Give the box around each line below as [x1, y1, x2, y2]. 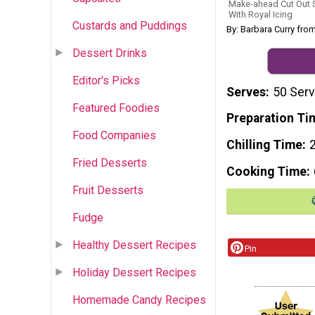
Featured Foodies [72, 101, 160, 115]
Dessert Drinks [72, 46, 147, 60]
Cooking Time [226, 165, 307, 179]
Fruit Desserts [72, 183, 143, 197]
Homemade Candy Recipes [72, 292, 206, 307]
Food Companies [72, 128, 156, 142]
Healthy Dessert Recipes [72, 238, 196, 252]
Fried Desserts [72, 155, 147, 169]
